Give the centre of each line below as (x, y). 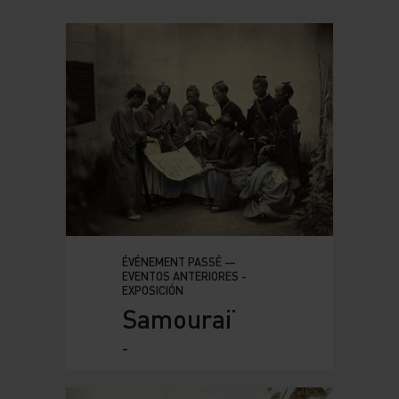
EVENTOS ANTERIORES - (184, 277)
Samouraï (177, 319)
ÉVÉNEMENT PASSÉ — (179, 262)
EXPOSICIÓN (152, 291)
